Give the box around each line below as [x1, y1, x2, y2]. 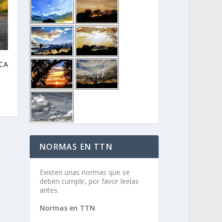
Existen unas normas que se [40, 167, 130, 177]
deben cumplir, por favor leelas [40, 176, 139, 186]
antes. [40, 185, 59, 195]
